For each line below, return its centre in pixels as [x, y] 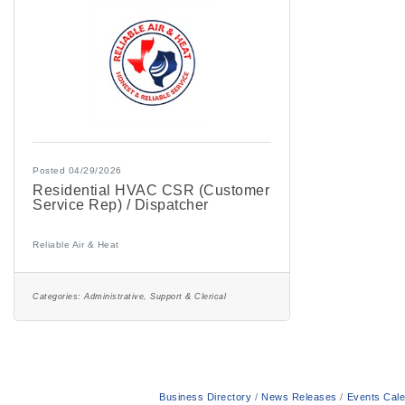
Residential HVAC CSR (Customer [151, 190]
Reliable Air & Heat [76, 244]
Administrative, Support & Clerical [155, 296]
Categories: [57, 296]
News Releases [299, 396]
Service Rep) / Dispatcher [121, 204]
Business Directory [206, 396]
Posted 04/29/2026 [77, 170]
